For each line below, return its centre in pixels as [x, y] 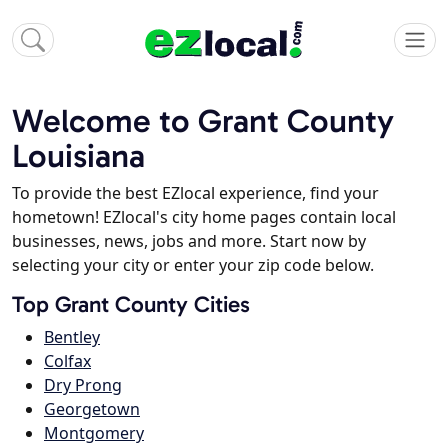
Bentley [72, 337]
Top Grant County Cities [131, 305]
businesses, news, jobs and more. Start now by [189, 241]
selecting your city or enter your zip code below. [193, 265]
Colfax [67, 361]
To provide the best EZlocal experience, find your [195, 193]
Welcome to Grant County [203, 121]
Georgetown [92, 409]
